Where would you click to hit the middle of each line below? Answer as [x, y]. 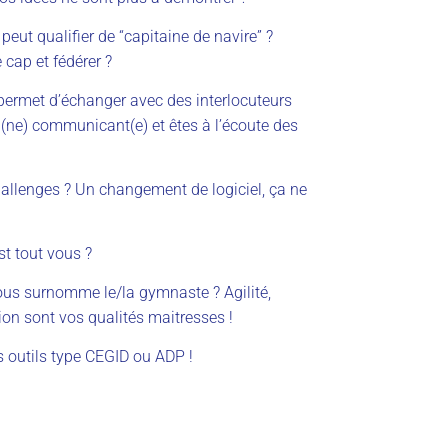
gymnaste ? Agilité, [203, 292]
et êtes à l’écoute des [223, 125]
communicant [79, 125]
